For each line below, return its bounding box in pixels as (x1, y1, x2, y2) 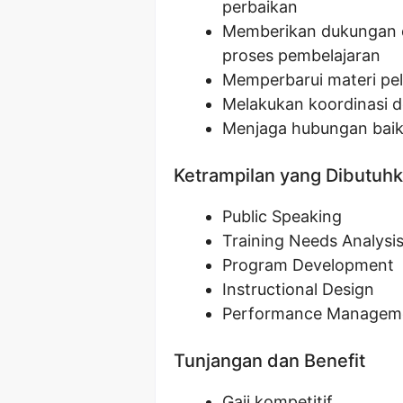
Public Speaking (222, 206, 342, 226)
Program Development (222, 255, 394, 274)
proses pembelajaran (222, 45, 381, 65)
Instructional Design (222, 279, 374, 299)
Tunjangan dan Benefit (174, 349, 365, 372)
